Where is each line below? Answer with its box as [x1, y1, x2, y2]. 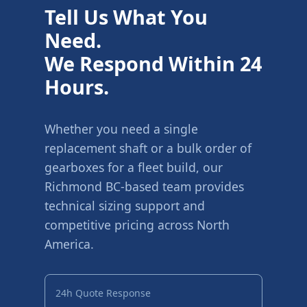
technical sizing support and [44, 197, 205, 214]
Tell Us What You [44, 3, 208, 30]
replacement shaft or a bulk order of [44, 139, 251, 156]
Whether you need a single [44, 120, 198, 137]
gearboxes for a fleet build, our [44, 158, 223, 175]
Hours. [44, 73, 109, 100]
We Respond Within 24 [44, 49, 262, 77]
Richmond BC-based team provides [44, 177, 244, 195]
